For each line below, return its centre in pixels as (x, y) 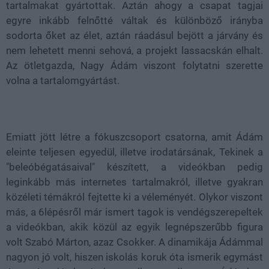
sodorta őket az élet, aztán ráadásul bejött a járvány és (134, 35)
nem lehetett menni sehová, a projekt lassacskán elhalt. (134, 50)
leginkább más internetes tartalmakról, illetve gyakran (134, 182)
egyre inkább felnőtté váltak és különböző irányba (134, 20)
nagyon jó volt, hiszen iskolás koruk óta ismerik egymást (134, 257)
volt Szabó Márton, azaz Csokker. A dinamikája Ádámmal (134, 242)
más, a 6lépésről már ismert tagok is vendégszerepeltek (134, 212)
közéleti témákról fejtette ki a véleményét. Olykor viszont (134, 197)
